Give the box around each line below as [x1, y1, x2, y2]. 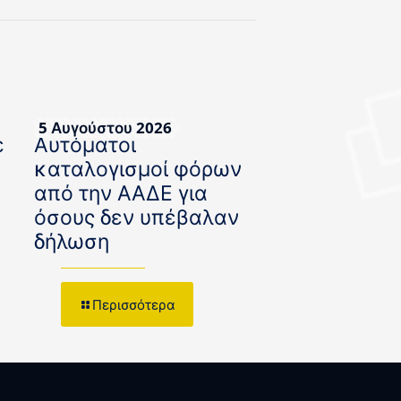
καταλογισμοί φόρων [33, 158, 242, 182]
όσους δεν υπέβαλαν [33, 206, 239, 230]
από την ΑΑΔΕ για [33, 182, 208, 206]
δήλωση [33, 230, 109, 254]
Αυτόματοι [33, 133, 136, 158]
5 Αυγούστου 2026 [38, 117, 172, 138]
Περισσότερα [91, 295, 175, 313]
